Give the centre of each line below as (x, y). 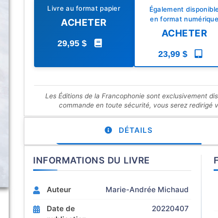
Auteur (59, 190)
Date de (61, 209)
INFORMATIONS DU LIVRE (91, 160)
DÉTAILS (134, 130)
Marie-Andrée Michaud (147, 190)
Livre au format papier (84, 8)
